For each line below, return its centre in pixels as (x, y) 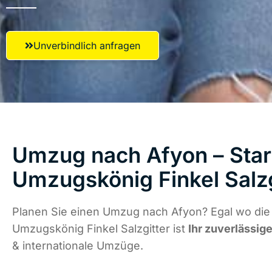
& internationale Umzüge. (78, 246)
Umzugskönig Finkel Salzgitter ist (100, 229)
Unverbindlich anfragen (87, 46)
